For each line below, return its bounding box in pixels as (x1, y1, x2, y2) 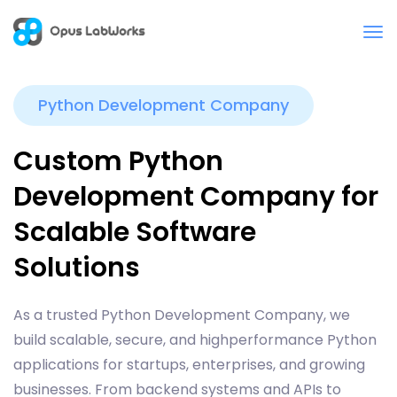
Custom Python (13, 143, 223, 180)
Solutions (13, 249, 140, 286)
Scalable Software (13, 214, 256, 251)
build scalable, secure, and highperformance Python (13, 330, 377, 350)
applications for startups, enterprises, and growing (13, 354, 365, 375)
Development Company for (13, 178, 378, 215)
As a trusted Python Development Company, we (13, 305, 350, 325)
